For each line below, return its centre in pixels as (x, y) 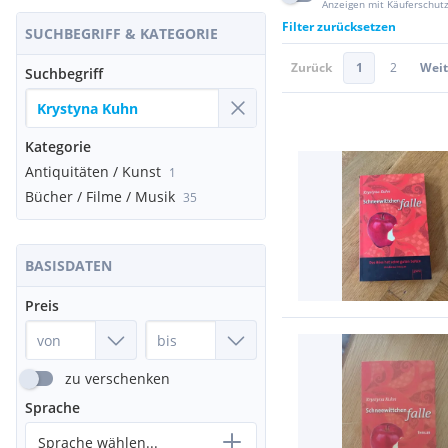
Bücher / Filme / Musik (100, 196)
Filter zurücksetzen (339, 26)
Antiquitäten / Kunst (93, 171)
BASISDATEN (68, 265)
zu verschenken (117, 378)
